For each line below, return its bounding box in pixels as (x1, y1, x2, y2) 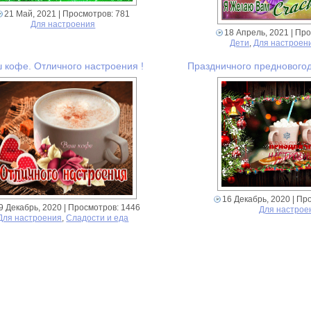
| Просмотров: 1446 (62, 203, 141, 213)
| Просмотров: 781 (56, 8, 131, 19)
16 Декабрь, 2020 (222, 194, 291, 205)
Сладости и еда (66, 213, 129, 224)
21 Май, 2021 (4, 8, 57, 19)
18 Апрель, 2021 (224, 27, 289, 37)
